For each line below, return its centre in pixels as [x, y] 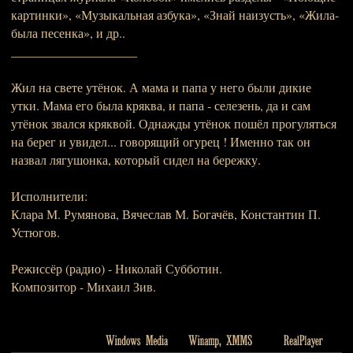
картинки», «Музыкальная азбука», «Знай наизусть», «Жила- [175, 15]
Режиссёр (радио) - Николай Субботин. [117, 268]
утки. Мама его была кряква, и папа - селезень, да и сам [161, 105]
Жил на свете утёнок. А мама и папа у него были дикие [161, 87]
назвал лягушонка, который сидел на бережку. [136, 160]
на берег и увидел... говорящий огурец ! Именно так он [161, 141]
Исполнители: [49, 196]
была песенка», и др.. [68, 33]
